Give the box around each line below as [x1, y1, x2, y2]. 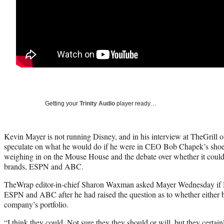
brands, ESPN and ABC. [4, 160, 83, 171]
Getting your [45, 99, 79, 107]
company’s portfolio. [4, 198, 68, 209]
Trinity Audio [79, 99, 115, 107]
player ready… [115, 99, 156, 107]
